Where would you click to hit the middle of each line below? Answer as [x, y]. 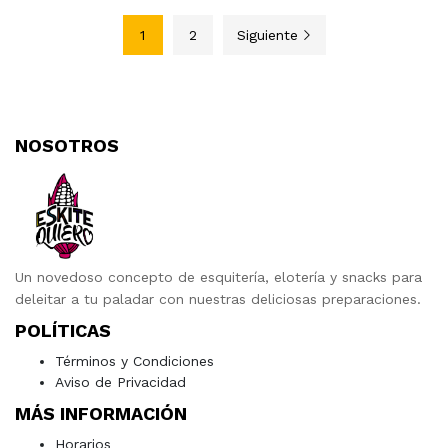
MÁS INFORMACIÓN [101, 414]
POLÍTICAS [63, 331]
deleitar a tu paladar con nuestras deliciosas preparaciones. [218, 299]
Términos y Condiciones [134, 361]
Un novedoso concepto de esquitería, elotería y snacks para [218, 277]
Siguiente [267, 35]
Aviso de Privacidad [120, 382]
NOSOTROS [67, 146]
